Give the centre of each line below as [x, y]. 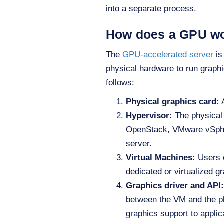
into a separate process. [151, 8]
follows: [120, 82]
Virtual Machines [159, 157]
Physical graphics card [171, 101]
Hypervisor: [149, 115]
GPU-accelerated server [168, 54]
